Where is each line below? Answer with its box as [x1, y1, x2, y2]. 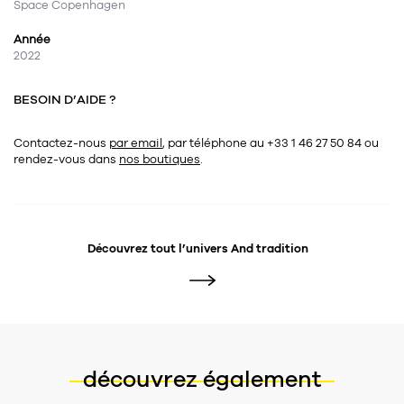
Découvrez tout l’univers [87, 241, 231, 258]
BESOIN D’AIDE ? [14, 91, 115, 109]
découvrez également [83, 364, 321, 396]
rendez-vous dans [14, 151, 119, 169]
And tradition [230, 241, 308, 258]
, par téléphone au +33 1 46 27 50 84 [162, 135, 364, 152]
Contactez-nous [14, 135, 109, 152]
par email [109, 135, 162, 152]
